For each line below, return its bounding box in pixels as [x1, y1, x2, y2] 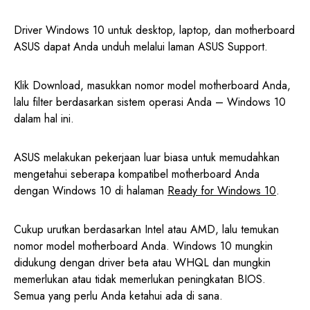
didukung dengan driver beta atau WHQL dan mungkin [14, 255, 271, 271]
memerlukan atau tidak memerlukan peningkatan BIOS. [14, 271, 266, 288]
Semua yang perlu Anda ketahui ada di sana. [14, 288, 223, 304]
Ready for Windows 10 [167, 183, 276, 199]
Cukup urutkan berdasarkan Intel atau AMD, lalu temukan [14, 221, 279, 238]
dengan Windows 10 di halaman [14, 183, 167, 199]
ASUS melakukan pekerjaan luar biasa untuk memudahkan [14, 149, 280, 166]
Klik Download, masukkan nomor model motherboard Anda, [14, 77, 291, 94]
